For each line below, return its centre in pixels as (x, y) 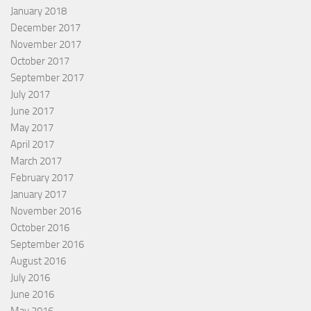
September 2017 (47, 77)
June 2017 (32, 111)
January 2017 (39, 194)
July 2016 (30, 277)
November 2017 (46, 44)
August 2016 (38, 261)
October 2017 (40, 61)
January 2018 (39, 11)
